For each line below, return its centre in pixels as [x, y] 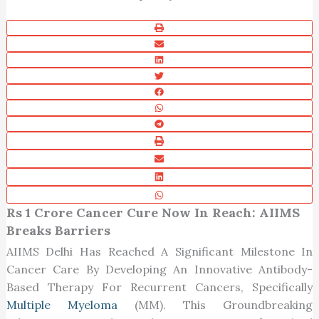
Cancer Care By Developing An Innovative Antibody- [159, 270]
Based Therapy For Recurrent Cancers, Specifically [159, 287]
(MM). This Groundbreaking [215, 305]
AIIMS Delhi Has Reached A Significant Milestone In [159, 252]
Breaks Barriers [58, 231]
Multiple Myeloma [62, 305]
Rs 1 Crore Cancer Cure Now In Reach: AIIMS [153, 213]
